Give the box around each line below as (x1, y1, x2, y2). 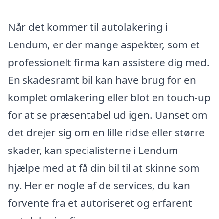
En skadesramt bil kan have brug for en (8, 72, 196, 87)
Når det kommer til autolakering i (8, 20, 168, 34)
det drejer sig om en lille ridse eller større (8, 125, 205, 139)
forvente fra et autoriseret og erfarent (8, 196, 192, 210)
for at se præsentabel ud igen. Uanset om (8, 108, 207, 122)
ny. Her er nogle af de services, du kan (8, 178, 190, 192)
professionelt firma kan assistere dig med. (8, 55, 210, 69)
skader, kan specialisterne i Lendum (8, 143, 178, 157)
